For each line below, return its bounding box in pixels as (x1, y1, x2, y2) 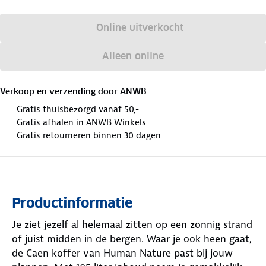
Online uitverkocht (96, 21, 184, 34)
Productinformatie (12, 194, 132, 211)
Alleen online (102, 49, 164, 62)
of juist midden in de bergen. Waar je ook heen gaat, (12, 232, 252, 245)
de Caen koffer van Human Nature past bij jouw (12, 246, 233, 259)
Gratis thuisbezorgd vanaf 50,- (17, 103, 139, 115)
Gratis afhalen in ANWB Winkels (17, 116, 146, 128)
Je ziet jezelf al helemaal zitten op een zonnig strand (12, 217, 252, 231)
